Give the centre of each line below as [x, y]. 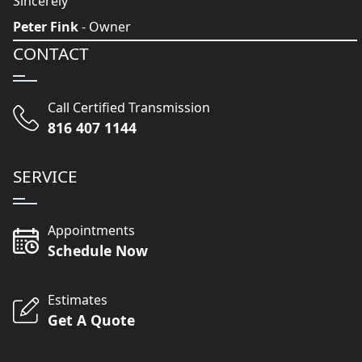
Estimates [78, 300]
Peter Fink [46, 27]
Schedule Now [98, 251]
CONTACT [51, 54]
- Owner [105, 27]
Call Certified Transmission [129, 108]
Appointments [92, 231]
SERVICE [45, 177]
